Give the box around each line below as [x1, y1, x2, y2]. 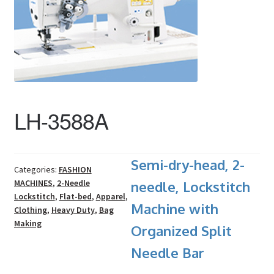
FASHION [58, 163, 92, 175]
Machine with [131, 199, 218, 217]
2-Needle [56, 177, 90, 188]
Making [13, 217, 42, 229]
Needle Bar [131, 243, 204, 261]
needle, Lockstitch [131, 177, 250, 195]
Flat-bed [59, 190, 92, 202]
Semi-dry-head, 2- [131, 155, 245, 173]
